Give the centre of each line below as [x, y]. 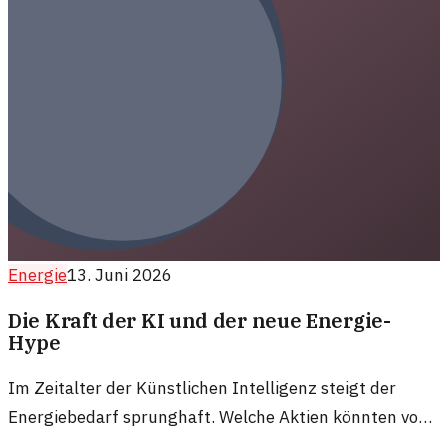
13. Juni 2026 [119, 275]
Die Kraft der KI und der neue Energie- [199, 320]
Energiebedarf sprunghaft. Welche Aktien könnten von [218, 416]
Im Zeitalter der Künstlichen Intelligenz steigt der [202, 387]
